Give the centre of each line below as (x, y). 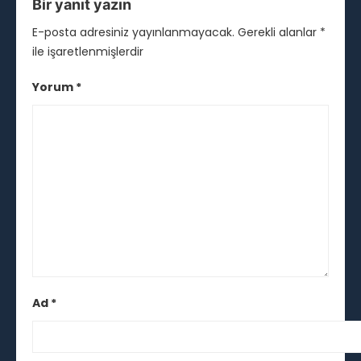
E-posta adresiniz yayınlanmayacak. (133, 32)
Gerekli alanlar (279, 32)
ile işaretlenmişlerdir (88, 51)
